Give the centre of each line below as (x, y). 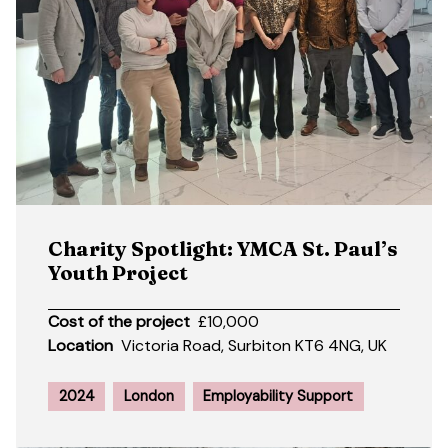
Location (80, 346)
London (148, 396)
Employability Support (278, 396)
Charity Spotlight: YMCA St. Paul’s (223, 249)
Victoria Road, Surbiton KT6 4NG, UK (254, 346)
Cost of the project (119, 322)
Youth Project (118, 273)
